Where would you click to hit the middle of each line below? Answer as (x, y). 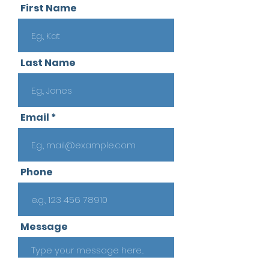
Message (44, 227)
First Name (49, 8)
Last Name (48, 63)
